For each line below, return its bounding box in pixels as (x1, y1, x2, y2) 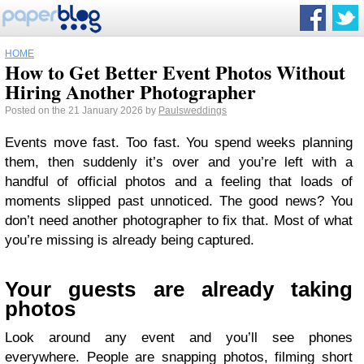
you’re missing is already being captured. (5, 232, 254, 248)
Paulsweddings (158, 105, 227, 116)
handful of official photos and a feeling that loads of (5, 174, 353, 189)
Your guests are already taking (5, 278, 353, 301)
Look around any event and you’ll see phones (5, 330, 353, 345)
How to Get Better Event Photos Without (5, 58, 345, 86)
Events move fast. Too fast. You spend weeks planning (5, 135, 353, 150)
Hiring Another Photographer (5, 77, 256, 106)
